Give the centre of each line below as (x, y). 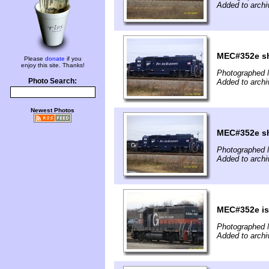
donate (55, 59)
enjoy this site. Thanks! (53, 65)
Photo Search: (53, 81)
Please (34, 59)
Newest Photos (53, 110)
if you (73, 59)
